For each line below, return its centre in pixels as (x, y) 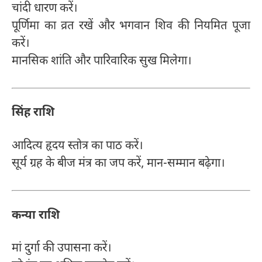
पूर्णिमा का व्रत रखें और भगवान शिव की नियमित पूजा (131, 26)
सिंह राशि (33, 113)
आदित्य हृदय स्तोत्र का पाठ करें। (77, 146)
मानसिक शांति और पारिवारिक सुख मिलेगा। (102, 61)
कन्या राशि (36, 216)
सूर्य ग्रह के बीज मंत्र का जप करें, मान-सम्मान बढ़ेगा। (118, 163)
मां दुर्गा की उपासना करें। (62, 249)
